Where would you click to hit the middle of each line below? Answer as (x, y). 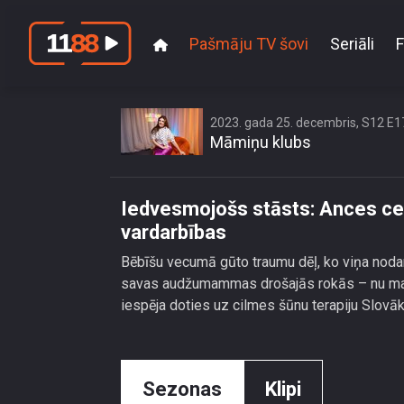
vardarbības (174, 232)
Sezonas (182, 389)
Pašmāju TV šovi (249, 43)
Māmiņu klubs (261, 142)
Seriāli (352, 43)
